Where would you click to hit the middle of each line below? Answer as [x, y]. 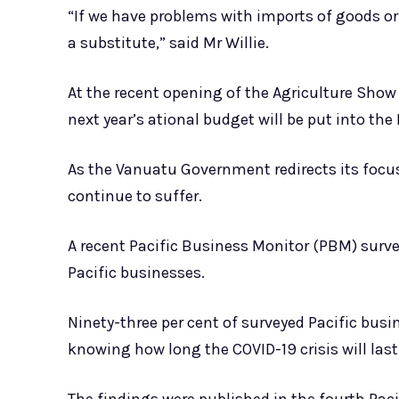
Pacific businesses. [136, 273]
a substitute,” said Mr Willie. [168, 43]
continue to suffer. [135, 196]
